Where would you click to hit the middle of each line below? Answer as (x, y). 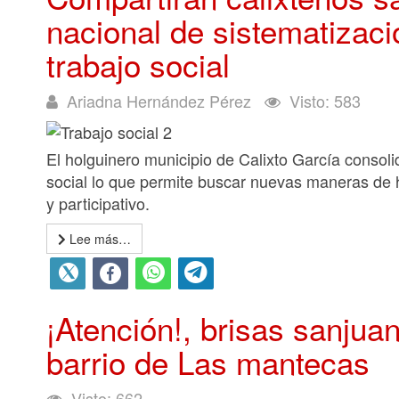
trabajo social (138, 64)
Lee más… (98, 239)
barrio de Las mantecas (208, 362)
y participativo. (98, 203)
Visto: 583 (325, 101)
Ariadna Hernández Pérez (159, 101)
